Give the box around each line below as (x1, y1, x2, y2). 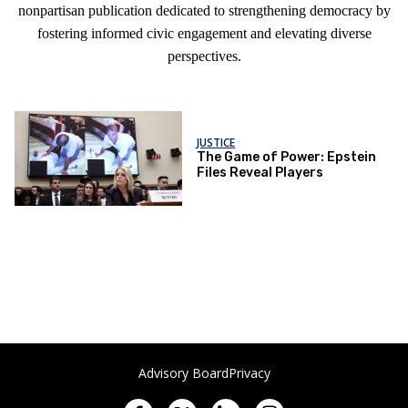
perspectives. (167, 48, 241, 64)
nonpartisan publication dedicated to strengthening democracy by (17, 3, 391, 18)
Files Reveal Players (197, 165, 324, 181)
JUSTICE (197, 135, 236, 151)
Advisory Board (138, 364, 229, 382)
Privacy (228, 364, 270, 382)
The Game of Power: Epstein (197, 149, 377, 166)
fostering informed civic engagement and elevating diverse (36, 25, 372, 41)
